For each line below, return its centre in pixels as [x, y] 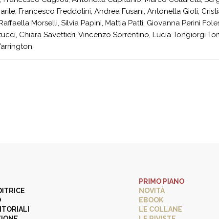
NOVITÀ [152, 191]
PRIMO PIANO [162, 181]
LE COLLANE [161, 209]
